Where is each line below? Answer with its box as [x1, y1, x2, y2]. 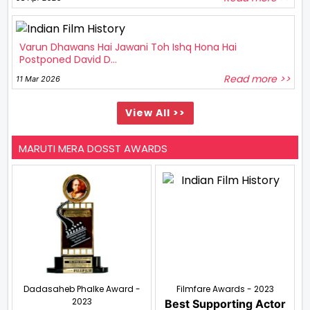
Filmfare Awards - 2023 [176, 282, 274, 295]
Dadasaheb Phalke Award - [23, 282, 140, 295]
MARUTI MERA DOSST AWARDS [19, 140, 167, 156]
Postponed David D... [19, 52, 117, 66]
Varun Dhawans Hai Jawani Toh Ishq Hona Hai [19, 39, 237, 54]
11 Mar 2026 [16, 73, 60, 84]
